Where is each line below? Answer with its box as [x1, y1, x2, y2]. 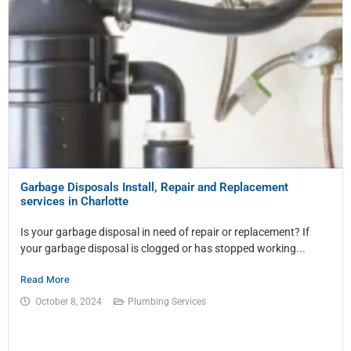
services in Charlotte [20, 194, 128, 209]
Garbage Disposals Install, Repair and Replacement [20, 180, 288, 195]
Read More [20, 273, 70, 286]
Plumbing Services [128, 296, 206, 308]
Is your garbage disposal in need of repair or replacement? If [20, 226, 309, 239]
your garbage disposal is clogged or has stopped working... [20, 242, 306, 255]
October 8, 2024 [35, 296, 102, 308]
